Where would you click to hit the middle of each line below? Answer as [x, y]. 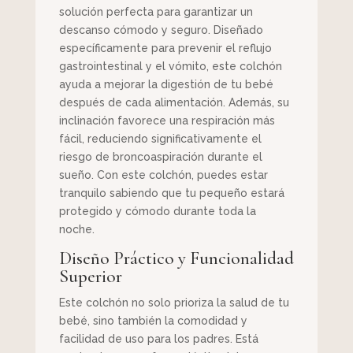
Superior [90, 277]
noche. [76, 230]
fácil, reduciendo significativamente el [160, 139]
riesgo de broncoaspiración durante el [160, 157]
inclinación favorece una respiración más [167, 121]
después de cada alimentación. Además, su [174, 103]
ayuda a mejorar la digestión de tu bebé [166, 85]
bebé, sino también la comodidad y [153, 321]
